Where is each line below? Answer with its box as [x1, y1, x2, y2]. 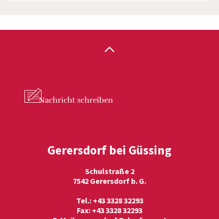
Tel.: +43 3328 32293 [76, 196, 143, 205]
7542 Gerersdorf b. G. [73, 176, 146, 186]
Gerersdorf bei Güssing [47, 142, 172, 158]
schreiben [75, 95, 113, 105]
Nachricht [39, 95, 75, 105]
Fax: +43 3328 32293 [77, 205, 142, 215]
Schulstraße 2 [85, 166, 134, 176]
